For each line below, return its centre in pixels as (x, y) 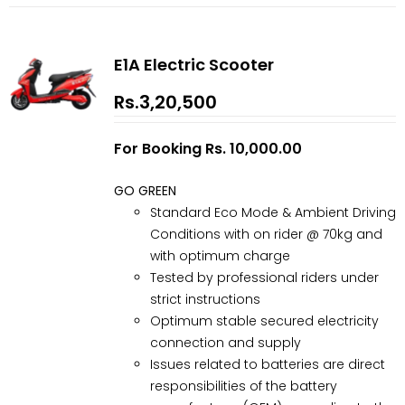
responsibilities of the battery (243, 386)
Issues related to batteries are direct (267, 364)
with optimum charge (220, 255)
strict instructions (205, 299)
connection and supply (225, 342)
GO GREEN (145, 190)
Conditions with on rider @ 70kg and (266, 234)
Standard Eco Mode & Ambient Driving (273, 212)
